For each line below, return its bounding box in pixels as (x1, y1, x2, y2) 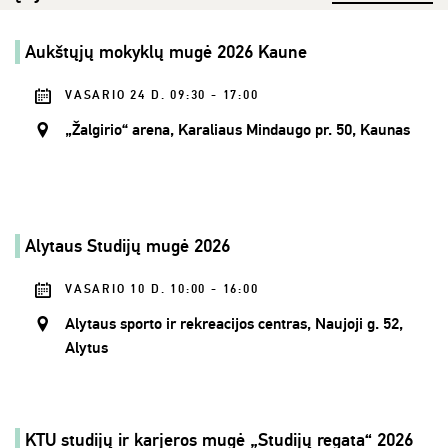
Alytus (65, 338, 108, 359)
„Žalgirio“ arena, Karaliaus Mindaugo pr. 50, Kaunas (65, 120, 410, 141)
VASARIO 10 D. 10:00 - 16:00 (65, 282, 259, 298)
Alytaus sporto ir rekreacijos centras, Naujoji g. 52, (65, 314, 403, 335)
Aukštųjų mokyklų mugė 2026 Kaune (25, 41, 307, 64)
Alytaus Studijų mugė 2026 (25, 235, 230, 258)
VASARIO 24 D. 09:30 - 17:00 (65, 88, 259, 104)
